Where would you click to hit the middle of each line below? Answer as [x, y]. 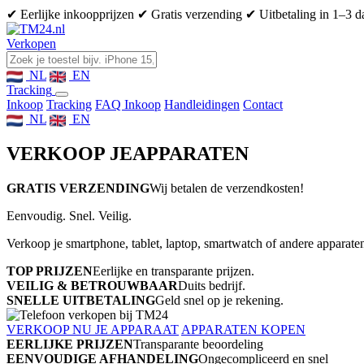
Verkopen [31, 43]
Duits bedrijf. [212, 285]
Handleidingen [202, 104]
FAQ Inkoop [128, 104]
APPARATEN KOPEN [243, 329]
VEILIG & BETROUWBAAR [92, 285]
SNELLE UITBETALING [81, 300]
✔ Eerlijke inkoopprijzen [70, 14]
